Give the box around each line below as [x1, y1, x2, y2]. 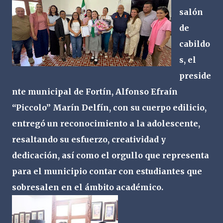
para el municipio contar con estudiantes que [12, 166, 202, 176]
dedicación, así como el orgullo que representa [12, 150, 209, 160]
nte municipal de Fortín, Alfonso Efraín [12, 87, 178, 97]
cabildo [179, 39, 210, 49]
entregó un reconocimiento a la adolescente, [12, 118, 200, 128]
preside [179, 71, 211, 81]
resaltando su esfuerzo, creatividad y [12, 134, 166, 144]
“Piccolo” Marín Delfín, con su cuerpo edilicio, [12, 103, 207, 112]
